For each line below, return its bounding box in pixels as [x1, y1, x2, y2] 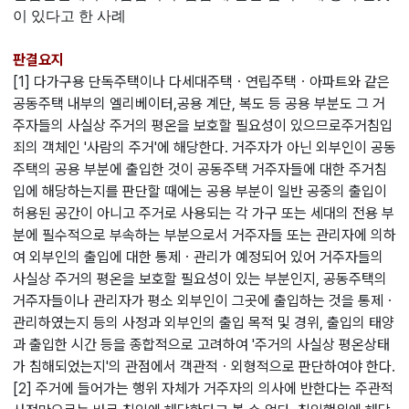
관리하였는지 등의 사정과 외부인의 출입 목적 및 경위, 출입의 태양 [13, 314, 394, 331]
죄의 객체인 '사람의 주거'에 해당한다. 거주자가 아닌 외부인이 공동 [13, 139, 396, 156]
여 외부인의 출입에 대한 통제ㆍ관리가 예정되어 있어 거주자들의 [13, 248, 383, 266]
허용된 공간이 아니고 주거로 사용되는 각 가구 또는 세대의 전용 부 [13, 204, 394, 222]
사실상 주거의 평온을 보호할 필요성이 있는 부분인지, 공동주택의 [13, 270, 387, 288]
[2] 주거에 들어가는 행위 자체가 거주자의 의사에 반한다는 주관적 [13, 380, 393, 397]
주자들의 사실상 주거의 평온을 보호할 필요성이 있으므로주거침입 [13, 117, 393, 134]
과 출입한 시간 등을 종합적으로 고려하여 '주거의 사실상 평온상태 [13, 336, 390, 353]
